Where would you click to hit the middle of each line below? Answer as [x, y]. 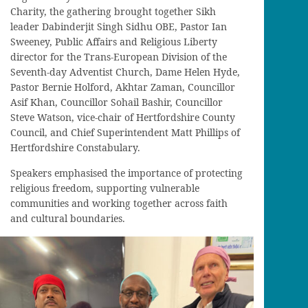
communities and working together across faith [119, 203]
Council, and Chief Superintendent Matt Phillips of [125, 133]
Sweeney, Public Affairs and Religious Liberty [114, 42]
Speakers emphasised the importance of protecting [126, 173]
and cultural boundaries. [68, 219]
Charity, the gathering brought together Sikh [113, 12]
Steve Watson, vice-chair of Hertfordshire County [123, 118]
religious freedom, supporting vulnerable [105, 188]
